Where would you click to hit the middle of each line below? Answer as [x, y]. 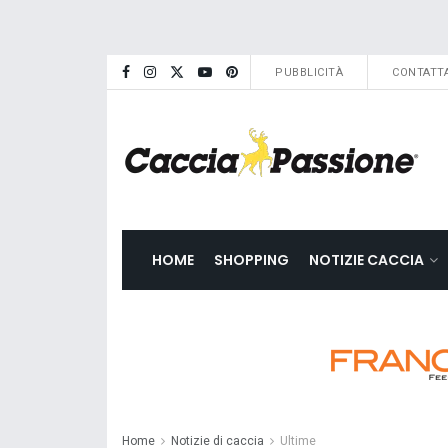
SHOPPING [251, 260]
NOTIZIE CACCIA [366, 260]
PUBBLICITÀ [309, 72]
